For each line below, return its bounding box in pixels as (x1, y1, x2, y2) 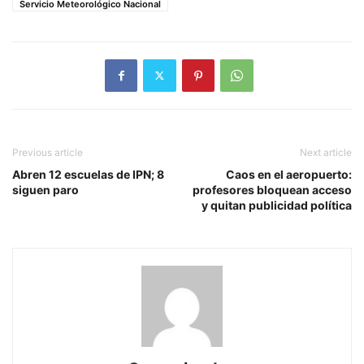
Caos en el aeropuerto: (226, 167, 352, 181)
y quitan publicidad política (201, 197, 352, 212)
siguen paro (12, 182, 79, 197)
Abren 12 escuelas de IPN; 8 (12, 167, 164, 181)
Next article (300, 145, 352, 158)
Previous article (12, 145, 83, 158)
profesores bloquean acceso (193, 182, 352, 197)
